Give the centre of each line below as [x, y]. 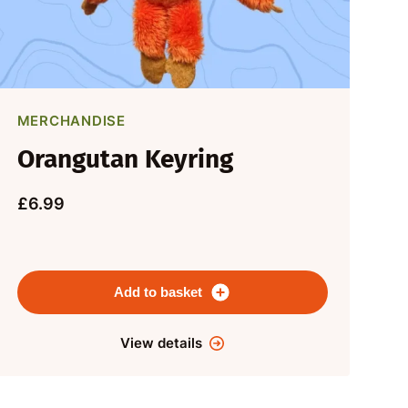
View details [162, 343]
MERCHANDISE [71, 121]
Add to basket [158, 292]
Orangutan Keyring [125, 159]
